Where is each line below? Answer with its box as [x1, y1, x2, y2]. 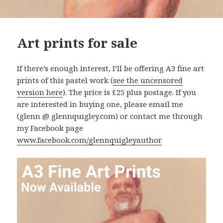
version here [17, 87, 63, 98]
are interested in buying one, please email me [17, 99, 184, 110]
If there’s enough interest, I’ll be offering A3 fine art [17, 63, 205, 74]
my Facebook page [17, 123, 84, 133]
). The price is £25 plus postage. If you [63, 87, 197, 98]
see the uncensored [113, 75, 183, 86]
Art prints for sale [17, 34, 138, 52]
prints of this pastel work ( [17, 75, 113, 86]
